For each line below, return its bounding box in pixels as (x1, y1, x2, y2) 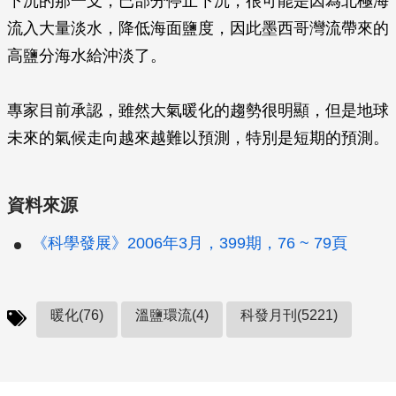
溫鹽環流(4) (135, 308, 209, 323)
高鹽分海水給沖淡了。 (7, 47, 166, 65)
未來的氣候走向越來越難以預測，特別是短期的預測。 (7, 129, 389, 147)
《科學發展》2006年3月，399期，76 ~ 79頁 (32, 234, 347, 252)
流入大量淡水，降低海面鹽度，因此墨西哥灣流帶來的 (7, 19, 389, 37)
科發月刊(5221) (240, 308, 338, 323)
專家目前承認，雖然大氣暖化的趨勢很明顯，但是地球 (7, 102, 389, 119)
